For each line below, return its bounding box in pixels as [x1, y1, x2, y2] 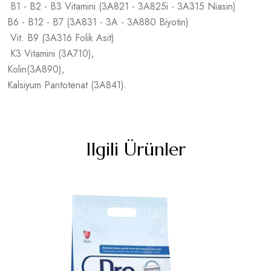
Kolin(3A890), [7, 62, 65, 76]
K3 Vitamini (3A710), [7, 46, 94, 60]
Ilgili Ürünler [85, 137, 186, 160]
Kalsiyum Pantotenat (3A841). [7, 77, 127, 92]
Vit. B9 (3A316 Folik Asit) [7, 30, 114, 45]
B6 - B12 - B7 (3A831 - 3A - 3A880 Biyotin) [7, 15, 189, 29]
